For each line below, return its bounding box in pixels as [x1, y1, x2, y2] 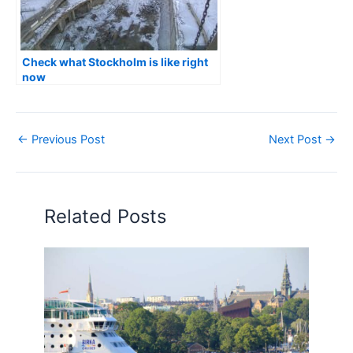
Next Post [269, 132, 325, 147]
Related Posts [44, 204, 167, 228]
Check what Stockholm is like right [22, 54, 208, 69]
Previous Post [28, 132, 105, 147]
